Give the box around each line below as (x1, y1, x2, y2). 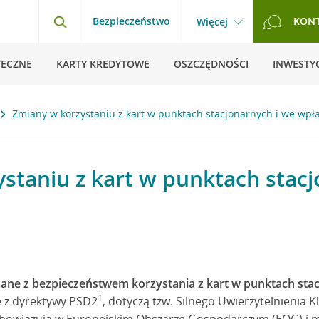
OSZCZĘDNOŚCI (174, 57, 249, 70)
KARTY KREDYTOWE (56, 57, 150, 70)
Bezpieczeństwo (93, 14, 170, 28)
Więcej (197, 15, 228, 28)
